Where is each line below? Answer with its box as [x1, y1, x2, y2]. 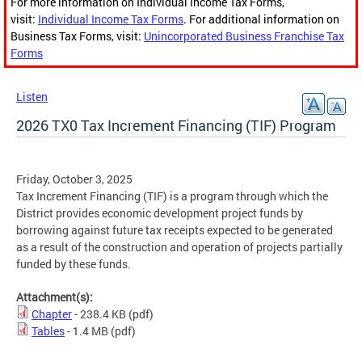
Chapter [32, 306, 72, 322]
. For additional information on [183, 11, 339, 27]
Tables [32, 323, 65, 339]
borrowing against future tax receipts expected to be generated [16, 222, 333, 238]
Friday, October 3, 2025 [16, 171, 133, 187]
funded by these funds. [16, 256, 131, 272]
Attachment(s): [16, 289, 95, 305]
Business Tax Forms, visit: [11, 28, 144, 44]
